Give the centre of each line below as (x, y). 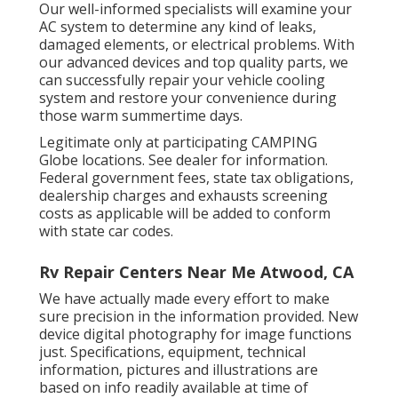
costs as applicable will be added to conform (185, 214)
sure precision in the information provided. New (199, 317)
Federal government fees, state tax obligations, (196, 178)
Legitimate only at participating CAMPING (178, 143)
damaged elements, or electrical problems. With (197, 45)
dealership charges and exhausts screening (183, 196)
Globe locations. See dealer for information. (183, 160)
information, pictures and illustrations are (179, 370)
